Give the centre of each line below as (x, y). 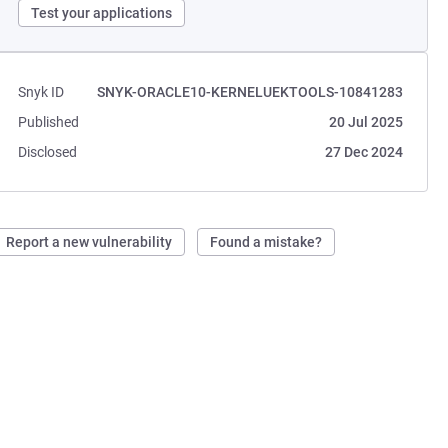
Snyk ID (41, 92)
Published (49, 122)
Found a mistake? (266, 242)
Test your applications (102, 13)
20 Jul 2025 (365, 122)
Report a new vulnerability (89, 242)
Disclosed (48, 152)
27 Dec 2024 (363, 152)
